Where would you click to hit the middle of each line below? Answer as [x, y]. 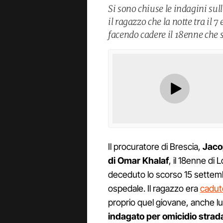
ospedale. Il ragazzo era [154, 189]
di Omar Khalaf [138, 161]
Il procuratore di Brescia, [155, 147]
